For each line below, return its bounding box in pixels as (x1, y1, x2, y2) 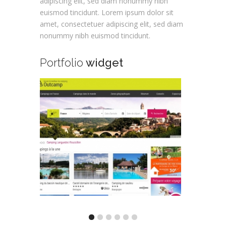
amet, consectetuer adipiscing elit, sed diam (40, 19, 183, 29)
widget (83, 55, 123, 69)
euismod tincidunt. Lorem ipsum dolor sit (40, 7, 174, 17)
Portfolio (40, 55, 83, 69)
